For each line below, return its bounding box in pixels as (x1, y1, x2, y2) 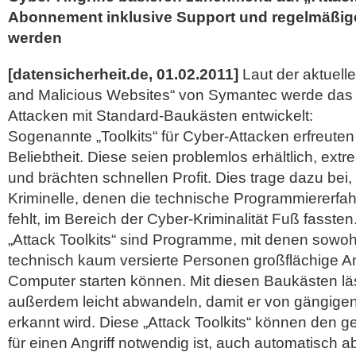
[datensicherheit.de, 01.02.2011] (8, 66, 238, 83)
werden (8, 29, 62, 46)
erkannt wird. (8, 314, 99, 331)
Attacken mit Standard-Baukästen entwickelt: (8, 107, 313, 124)
